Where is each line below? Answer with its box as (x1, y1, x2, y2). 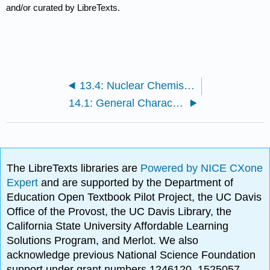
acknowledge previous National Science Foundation (7, 249, 256, 262)
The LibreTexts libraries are (7, 162, 141, 175)
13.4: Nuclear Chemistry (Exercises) (183, 80, 195, 92)
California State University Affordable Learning (7, 220, 229, 233)
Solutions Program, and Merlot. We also (7, 234, 199, 247)
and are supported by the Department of (41, 177, 234, 189)
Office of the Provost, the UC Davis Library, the (7, 206, 232, 218)
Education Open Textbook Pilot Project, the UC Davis (7, 191, 262, 204)
